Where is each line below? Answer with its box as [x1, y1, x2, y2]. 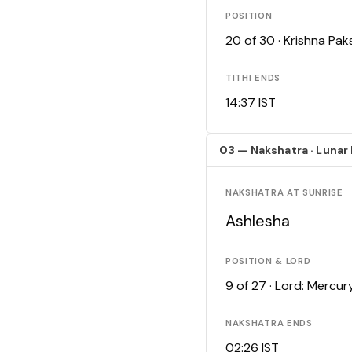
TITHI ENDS [225, 72, 280, 85]
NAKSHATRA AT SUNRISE [225, 187, 343, 200]
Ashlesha [225, 211, 290, 232]
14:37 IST [225, 94, 276, 112]
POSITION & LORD [225, 255, 311, 268]
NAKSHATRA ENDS [225, 317, 313, 330]
